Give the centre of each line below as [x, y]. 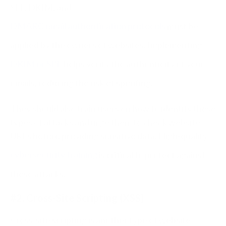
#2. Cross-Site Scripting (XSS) [77, 197]
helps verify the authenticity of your [133, 64]
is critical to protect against [151, 155]
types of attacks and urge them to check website [105, 122]
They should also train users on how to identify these [113, 108]
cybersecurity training [54, 155]
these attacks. [39, 173]
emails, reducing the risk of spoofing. [81, 82]
